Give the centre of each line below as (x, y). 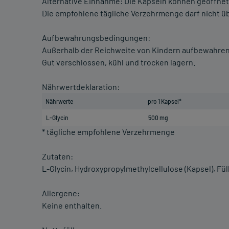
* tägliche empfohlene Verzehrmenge (108, 132)
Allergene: (61, 193)
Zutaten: (58, 156)
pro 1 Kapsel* (165, 101)
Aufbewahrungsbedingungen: (96, 38)
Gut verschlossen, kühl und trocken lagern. (119, 62)
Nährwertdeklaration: (81, 87)
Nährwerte (59, 101)
